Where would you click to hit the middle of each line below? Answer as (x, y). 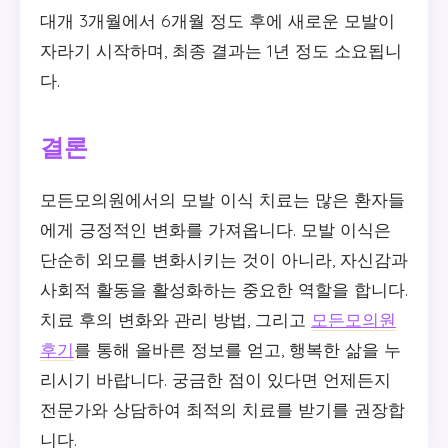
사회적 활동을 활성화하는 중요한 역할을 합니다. (224, 290)
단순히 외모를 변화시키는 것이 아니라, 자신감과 (224, 260)
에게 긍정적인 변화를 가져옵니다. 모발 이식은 (215, 230)
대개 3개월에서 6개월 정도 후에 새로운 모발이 (217, 20)
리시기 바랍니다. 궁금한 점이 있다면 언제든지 (215, 380)
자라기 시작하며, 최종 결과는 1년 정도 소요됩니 (221, 50)
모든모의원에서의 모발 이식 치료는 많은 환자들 (222, 200)
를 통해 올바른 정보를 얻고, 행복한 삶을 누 (237, 350)
